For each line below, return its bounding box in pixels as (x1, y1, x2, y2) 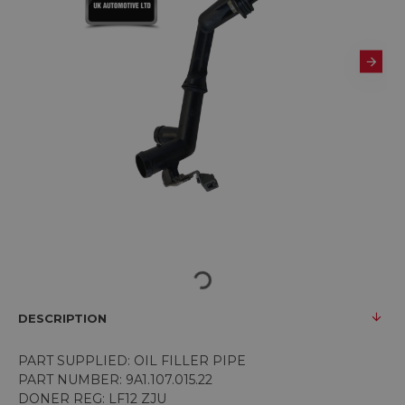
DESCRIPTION (18, 310, 107, 325)
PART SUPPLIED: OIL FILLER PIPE (18, 352, 246, 369)
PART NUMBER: (18, 371, 126, 388)
